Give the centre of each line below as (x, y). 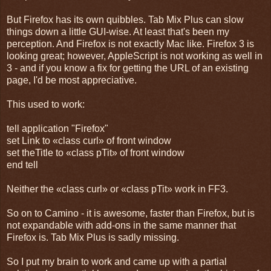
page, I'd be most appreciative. (72, 80)
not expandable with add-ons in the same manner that (121, 225)
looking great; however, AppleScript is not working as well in (135, 56)
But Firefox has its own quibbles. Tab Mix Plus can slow (125, 19)
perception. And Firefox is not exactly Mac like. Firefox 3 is (130, 44)
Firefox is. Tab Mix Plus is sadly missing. (93, 237)
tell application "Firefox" (57, 128)
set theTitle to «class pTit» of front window (96, 152)
